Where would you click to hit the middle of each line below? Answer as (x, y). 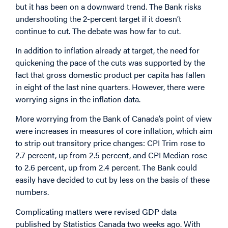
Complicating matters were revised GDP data (96, 211)
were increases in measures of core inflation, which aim (114, 131)
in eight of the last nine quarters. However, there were (110, 87)
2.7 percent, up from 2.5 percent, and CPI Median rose (111, 155)
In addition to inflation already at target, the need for (107, 50)
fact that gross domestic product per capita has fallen (110, 74)
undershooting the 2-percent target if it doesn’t (98, 18)
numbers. (32, 192)
